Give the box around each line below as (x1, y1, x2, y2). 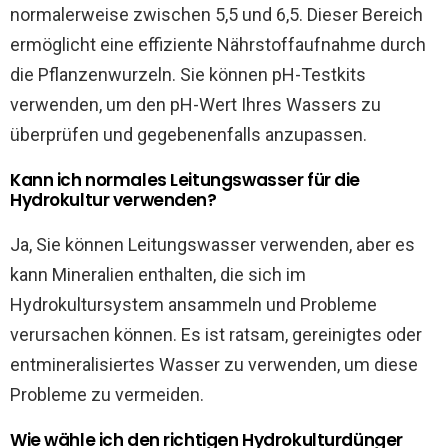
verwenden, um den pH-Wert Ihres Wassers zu (10, 93, 381, 115)
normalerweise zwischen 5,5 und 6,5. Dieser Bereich (10, 3, 423, 25)
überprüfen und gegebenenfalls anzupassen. (10, 123, 367, 145)
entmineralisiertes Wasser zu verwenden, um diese (10, 353, 418, 375)
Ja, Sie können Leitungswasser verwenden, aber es (10, 233, 415, 255)
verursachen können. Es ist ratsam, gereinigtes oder (10, 323, 422, 345)
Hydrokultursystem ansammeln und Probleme (10, 293, 377, 315)
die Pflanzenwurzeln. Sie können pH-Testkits (10, 63, 366, 85)
